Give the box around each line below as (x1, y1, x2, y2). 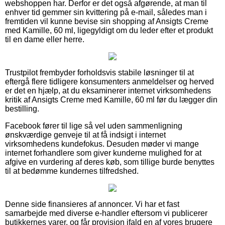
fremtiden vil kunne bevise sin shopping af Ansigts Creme (5, 17, 208, 26)
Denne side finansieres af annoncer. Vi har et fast (5, 199, 179, 208)
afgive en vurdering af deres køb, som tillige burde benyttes (5, 157, 214, 166)
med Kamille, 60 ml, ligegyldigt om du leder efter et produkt (5, 26, 213, 35)
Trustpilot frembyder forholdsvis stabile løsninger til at (5, 68, 194, 77)
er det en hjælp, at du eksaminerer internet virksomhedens (5, 86, 211, 95)
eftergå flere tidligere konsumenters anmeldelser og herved (5, 77, 214, 86)
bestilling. (5, 104, 39, 113)
